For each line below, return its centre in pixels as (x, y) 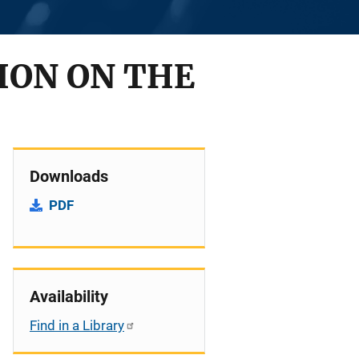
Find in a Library (77, 325)
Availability (69, 296)
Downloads (69, 176)
